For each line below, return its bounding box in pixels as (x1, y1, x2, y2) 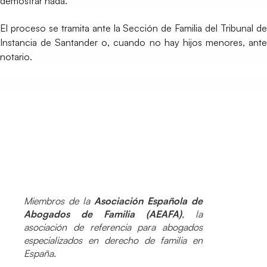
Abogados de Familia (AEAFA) (24, 208, 182, 220)
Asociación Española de (94, 195, 203, 207)
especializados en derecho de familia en (24, 234, 203, 246)
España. (24, 247, 56, 259)
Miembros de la (24, 195, 94, 207)
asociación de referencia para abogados (24, 221, 203, 233)
